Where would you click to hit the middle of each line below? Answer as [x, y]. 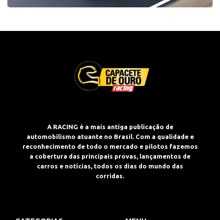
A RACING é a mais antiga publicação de [110, 127]
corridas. [110, 176]
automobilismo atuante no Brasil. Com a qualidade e [110, 137]
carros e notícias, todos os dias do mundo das [110, 166]
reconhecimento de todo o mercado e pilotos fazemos [110, 146]
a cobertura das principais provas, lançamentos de [110, 156]
